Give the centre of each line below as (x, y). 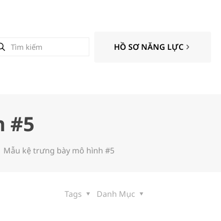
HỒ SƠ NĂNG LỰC (149, 47)
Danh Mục (117, 194)
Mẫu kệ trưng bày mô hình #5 (59, 150)
